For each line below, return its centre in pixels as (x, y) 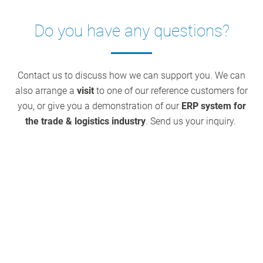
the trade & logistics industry (85, 121)
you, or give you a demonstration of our (99, 106)
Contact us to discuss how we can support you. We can (131, 75)
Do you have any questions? (131, 31)
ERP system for (213, 106)
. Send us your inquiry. (192, 121)
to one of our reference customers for (171, 90)
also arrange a (46, 90)
